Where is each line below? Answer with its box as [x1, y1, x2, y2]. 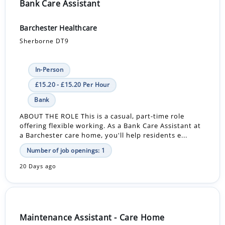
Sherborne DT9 [20, 37, 69, 46]
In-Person [35, 65, 64, 74]
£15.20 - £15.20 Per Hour [35, 80, 110, 89]
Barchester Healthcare [20, 23, 97, 33]
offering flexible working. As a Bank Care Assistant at [20, 121, 201, 130]
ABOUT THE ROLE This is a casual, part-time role [20, 111, 185, 121]
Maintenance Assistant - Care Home [20, 211, 165, 223]
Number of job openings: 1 [26, 146, 105, 155]
